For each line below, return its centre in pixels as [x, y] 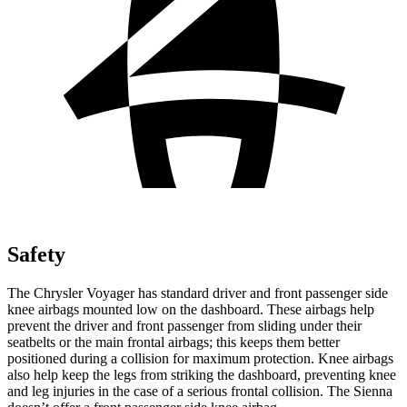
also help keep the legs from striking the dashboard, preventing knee [202, 374]
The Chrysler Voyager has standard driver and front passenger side [198, 293]
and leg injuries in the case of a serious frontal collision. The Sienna [200, 391]
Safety [36, 254]
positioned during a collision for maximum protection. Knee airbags [200, 358]
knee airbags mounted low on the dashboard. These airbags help [191, 309]
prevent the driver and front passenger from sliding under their [184, 325]
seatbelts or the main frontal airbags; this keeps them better [174, 342]
